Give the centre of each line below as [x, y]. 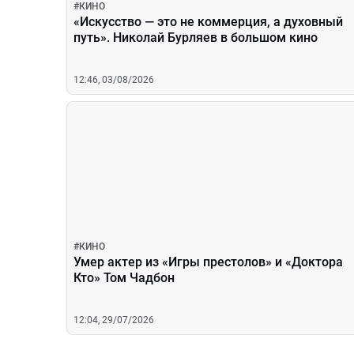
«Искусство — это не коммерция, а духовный [208, 22]
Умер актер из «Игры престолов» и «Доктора [208, 262]
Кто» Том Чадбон [124, 278]
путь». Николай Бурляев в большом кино [196, 38]
